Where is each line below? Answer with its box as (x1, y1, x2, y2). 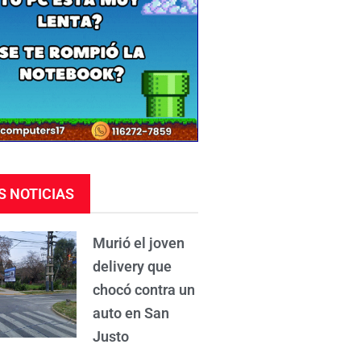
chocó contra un (93, 281, 196, 299)
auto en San (93, 305, 170, 322)
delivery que (93, 258, 172, 276)
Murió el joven (93, 234, 185, 252)
